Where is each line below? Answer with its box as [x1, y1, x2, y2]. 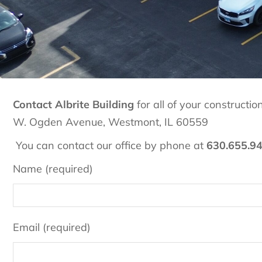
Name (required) [13, 162, 93, 176]
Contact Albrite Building [13, 98, 134, 112]
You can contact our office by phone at [13, 139, 206, 153]
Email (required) [13, 220, 91, 235]
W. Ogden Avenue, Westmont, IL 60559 [13, 115, 208, 129]
